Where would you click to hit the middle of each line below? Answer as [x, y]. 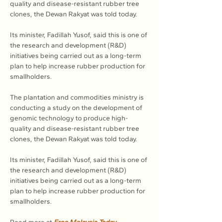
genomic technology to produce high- [69, 118]
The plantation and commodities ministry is [78, 97]
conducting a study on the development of [77, 108]
